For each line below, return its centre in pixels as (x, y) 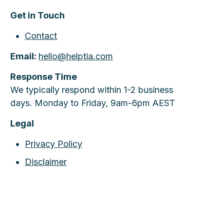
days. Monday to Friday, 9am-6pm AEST (93, 103)
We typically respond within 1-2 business (92, 90)
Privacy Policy (54, 144)
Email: (25, 56)
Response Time (44, 77)
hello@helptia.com (76, 56)
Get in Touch (38, 15)
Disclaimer (46, 162)
